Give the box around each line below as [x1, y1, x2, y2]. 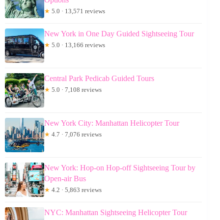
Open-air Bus [44, 174, 86, 183]
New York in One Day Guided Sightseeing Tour [44, 29, 194, 38]
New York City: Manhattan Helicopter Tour [44, 118, 179, 127]
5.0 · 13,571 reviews [50, 7, 105, 15]
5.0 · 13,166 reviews [50, 41, 105, 49]
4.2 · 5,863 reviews [50, 186, 102, 193]
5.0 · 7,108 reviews [50, 85, 102, 93]
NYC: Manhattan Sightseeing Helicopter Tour [44, 208, 187, 217]
